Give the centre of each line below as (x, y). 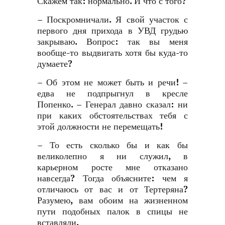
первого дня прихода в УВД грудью (113, 31)
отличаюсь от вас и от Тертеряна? (113, 190)
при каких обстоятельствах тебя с (113, 116)
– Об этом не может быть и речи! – (113, 83)
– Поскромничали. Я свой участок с (113, 20)
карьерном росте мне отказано (113, 167)
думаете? (55, 64)
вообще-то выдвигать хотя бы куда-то (113, 53)
